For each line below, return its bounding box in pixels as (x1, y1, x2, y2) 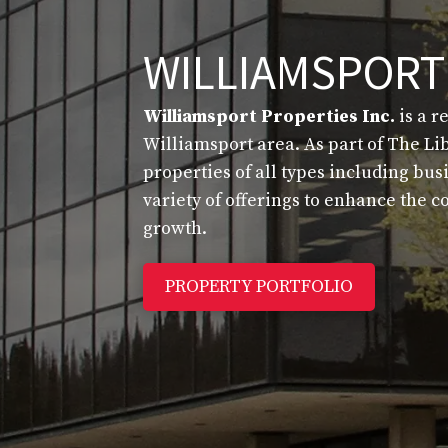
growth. (143, 217, 208, 240)
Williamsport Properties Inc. (143, 105, 396, 128)
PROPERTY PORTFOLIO (165, 275, 354, 299)
